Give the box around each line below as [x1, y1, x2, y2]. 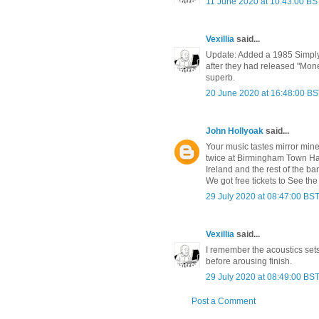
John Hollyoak [206, 126, 266, 137]
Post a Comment [192, 296, 256, 307]
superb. [206, 73, 235, 83]
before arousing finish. [206, 256, 292, 267]
